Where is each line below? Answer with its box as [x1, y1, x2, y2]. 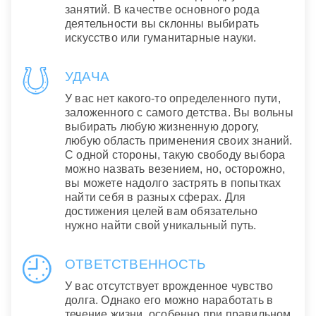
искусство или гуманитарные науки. [65, 32, 257, 44]
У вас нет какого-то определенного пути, [65, 92, 281, 105]
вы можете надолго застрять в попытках [65, 177, 281, 190]
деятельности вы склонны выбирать [65, 18, 260, 30]
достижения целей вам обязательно [65, 205, 258, 218]
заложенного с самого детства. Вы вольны [65, 107, 293, 119]
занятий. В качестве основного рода [65, 4, 260, 16]
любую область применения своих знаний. [65, 135, 293, 147]
